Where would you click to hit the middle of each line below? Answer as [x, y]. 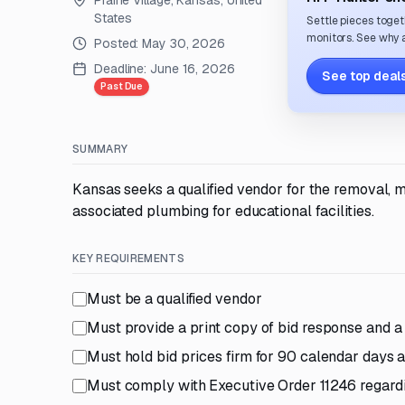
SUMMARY [100, 149]
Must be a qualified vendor [174, 299]
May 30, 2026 [184, 43]
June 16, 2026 [193, 69]
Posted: [118, 43]
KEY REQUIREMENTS [128, 259]
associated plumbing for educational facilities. [223, 211]
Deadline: [121, 69]
